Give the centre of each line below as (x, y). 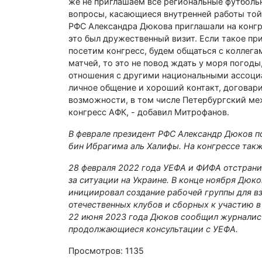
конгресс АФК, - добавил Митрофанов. (149, 112)
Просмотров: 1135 (106, 251)
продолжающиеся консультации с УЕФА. (153, 229)
